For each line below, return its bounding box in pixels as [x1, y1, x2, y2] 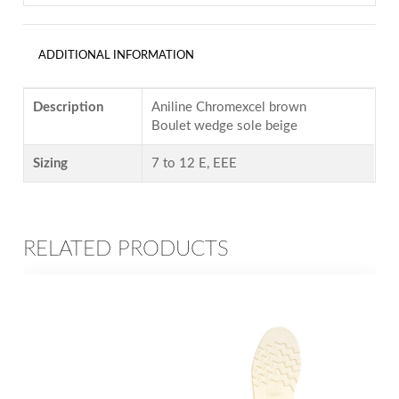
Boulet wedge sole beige [151, 119, 298, 134]
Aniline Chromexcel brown [151, 101, 307, 115]
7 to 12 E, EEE [151, 157, 238, 171]
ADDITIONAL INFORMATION [37, 50, 194, 62]
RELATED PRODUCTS [23, 238, 230, 260]
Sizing [33, 157, 69, 171]
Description [33, 101, 104, 115]
